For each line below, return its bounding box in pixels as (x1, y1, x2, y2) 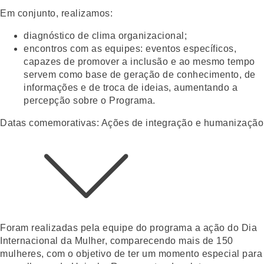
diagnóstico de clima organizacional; (24, 30, 187, 41)
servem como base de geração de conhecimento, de (24, 69, 256, 80)
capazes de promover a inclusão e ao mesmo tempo (24, 56, 255, 67)
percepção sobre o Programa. (24, 95, 156, 105)
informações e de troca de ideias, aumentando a (24, 82, 237, 93)
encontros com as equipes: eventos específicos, (24, 43, 236, 54)
